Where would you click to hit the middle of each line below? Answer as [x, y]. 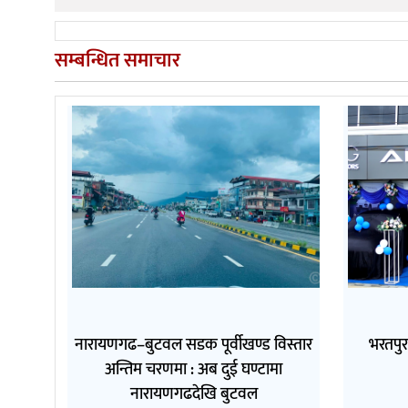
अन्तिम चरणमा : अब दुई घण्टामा [194, 369]
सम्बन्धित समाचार [117, 60]
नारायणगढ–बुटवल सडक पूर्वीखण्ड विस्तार [194, 345]
